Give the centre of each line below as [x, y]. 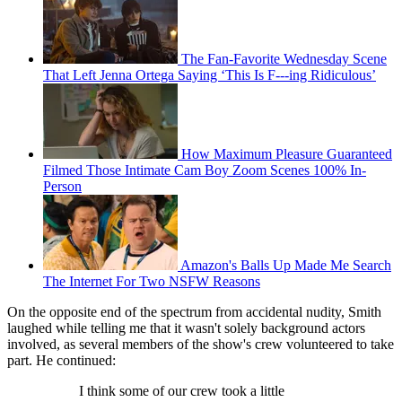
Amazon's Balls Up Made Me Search [286, 266]
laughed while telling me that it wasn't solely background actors [186, 328]
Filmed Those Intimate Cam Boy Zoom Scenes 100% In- [205, 170]
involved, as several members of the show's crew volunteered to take [201, 345]
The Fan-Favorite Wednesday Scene [284, 59]
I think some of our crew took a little [182, 391]
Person [62, 187]
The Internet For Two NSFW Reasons [152, 282]
